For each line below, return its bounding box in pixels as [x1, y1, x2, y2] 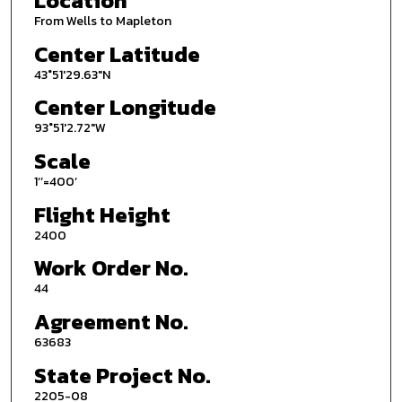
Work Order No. [33, 252, 188, 284]
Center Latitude [33, 38, 200, 70]
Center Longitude [33, 92, 216, 124]
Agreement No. [33, 305, 188, 337]
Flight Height [33, 198, 170, 231]
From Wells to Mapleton [33, 12, 171, 31]
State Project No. [33, 359, 211, 391]
